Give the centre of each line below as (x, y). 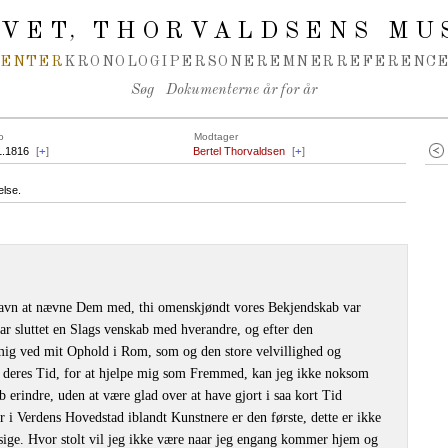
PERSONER (219, 62)
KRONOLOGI (116, 62)
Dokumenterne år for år (241, 90)
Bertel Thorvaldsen (239, 151)
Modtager (216, 136)
